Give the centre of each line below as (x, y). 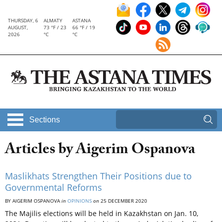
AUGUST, (18, 27)
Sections (45, 120)
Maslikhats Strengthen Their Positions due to (98, 176)
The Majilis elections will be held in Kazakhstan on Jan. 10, (102, 214)
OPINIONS (80, 201)
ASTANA (82, 20)
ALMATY (53, 20)
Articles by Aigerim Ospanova (100, 151)
